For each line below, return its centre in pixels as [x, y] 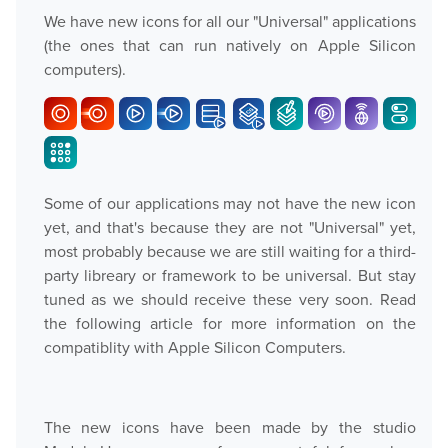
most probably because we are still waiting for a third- [229, 251]
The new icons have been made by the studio [229, 427]
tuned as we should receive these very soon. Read [229, 299]
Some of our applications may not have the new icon [229, 203]
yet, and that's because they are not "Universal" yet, [229, 227]
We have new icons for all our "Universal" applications [229, 21]
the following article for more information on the [229, 323]
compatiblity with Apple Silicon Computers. [194, 347]
